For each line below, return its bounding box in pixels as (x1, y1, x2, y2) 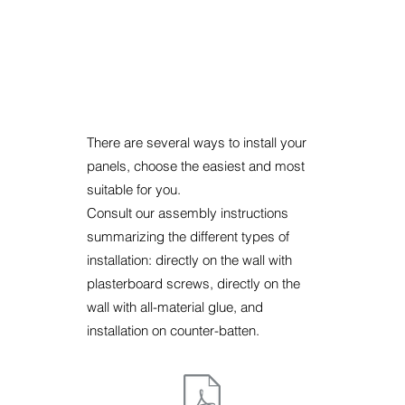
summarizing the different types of (87, 227, 289, 245)
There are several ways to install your (87, 133, 306, 151)
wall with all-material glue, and (87, 297, 263, 316)
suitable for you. (87, 180, 181, 198)
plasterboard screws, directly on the (87, 274, 300, 292)
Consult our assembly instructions (87, 203, 288, 221)
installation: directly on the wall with (87, 250, 292, 268)
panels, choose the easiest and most (87, 156, 305, 174)
